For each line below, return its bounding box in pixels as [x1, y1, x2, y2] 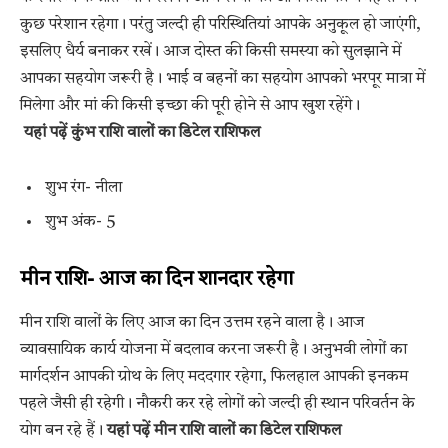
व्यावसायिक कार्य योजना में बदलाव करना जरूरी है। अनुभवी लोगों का [20, 342, 407, 359]
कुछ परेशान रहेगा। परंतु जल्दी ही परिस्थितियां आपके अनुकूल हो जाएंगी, [20, 17, 421, 34]
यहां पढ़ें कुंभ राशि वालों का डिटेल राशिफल [24, 125, 264, 142]
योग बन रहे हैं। [20, 423, 107, 440]
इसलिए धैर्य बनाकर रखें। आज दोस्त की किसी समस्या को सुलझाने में [20, 44, 401, 61]
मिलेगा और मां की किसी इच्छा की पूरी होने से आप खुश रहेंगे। [20, 98, 360, 115]
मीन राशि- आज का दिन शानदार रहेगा [20, 268, 293, 290]
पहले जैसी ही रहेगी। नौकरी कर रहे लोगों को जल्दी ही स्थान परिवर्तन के [20, 396, 415, 413]
